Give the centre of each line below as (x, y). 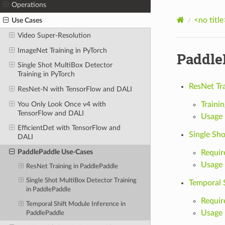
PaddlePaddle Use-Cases (55, 152)
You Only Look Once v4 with (62, 104)
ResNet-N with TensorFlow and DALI (75, 89)
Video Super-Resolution (54, 36)
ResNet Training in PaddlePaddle (72, 166)
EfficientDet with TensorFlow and (69, 128)
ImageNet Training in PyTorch (62, 50)
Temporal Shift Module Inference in (76, 204)
